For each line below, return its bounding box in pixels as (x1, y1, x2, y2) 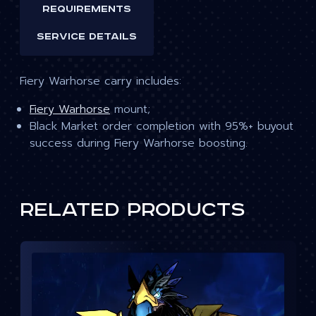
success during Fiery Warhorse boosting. (30, 135, 248, 152)
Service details (37, 31, 137, 43)
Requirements (42, 4, 131, 16)
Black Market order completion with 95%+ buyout (30, 118, 293, 135)
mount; (110, 101, 150, 119)
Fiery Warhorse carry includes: (20, 73, 181, 90)
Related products (20, 199, 245, 222)
